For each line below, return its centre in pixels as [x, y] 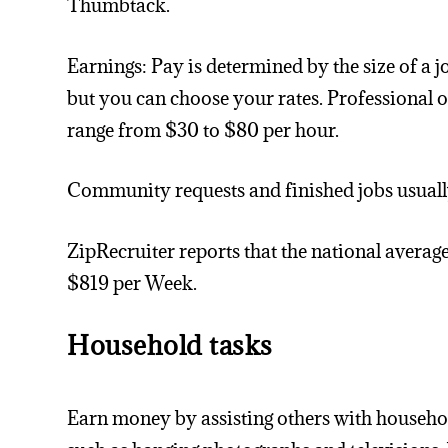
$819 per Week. [132, 283]
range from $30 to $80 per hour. [203, 129]
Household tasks [170, 344]
